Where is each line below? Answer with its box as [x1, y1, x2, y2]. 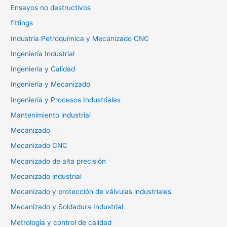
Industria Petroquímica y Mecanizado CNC [11, 34, 149, 43]
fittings [11, 19, 33, 27]
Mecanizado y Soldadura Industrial [11, 203, 124, 211]
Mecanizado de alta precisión [11, 157, 106, 165]
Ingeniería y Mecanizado [11, 80, 91, 89]
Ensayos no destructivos [11, 4, 91, 12]
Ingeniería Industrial [11, 49, 75, 58]
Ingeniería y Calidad [11, 65, 75, 73]
